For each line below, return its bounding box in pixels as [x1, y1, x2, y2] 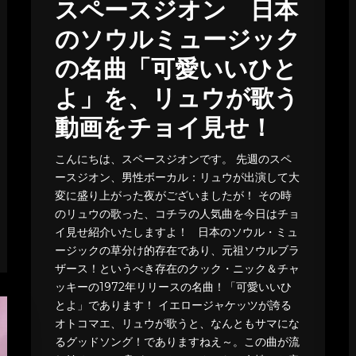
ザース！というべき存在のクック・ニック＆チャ [54, 261, 300, 277]
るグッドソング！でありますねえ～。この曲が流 [54, 335, 300, 350]
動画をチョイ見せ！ [54, 118, 273, 143]
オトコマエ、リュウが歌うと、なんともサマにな [54, 316, 300, 331]
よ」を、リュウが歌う [54, 88, 299, 114]
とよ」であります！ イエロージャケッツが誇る [54, 298, 292, 313]
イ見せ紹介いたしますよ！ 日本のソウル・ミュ [54, 225, 298, 240]
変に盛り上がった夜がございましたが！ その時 [54, 188, 292, 203]
